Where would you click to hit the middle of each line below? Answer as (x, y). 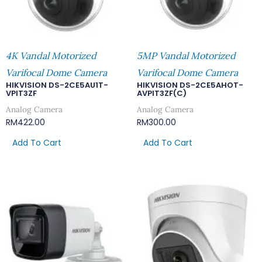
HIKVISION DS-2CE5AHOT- (190, 85)
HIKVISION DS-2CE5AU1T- (57, 85)
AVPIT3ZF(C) (162, 93)
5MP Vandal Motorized (186, 55)
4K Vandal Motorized (51, 55)
